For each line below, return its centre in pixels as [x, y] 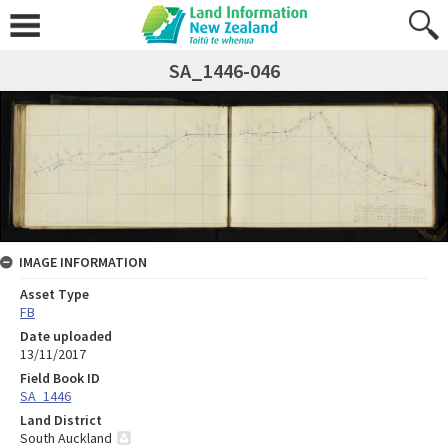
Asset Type [54, 293]
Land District [61, 419]
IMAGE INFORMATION [83, 261]
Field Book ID [60, 377]
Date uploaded [66, 335]
